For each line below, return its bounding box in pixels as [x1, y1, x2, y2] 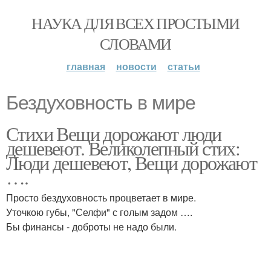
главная [66, 59, 105, 73]
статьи [167, 59, 200, 73]
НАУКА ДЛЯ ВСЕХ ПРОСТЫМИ [31, 13, 240, 33]
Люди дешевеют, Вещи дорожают [6, 149, 257, 175]
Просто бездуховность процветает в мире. [6, 191, 196, 204]
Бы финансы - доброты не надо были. [6, 220, 177, 233]
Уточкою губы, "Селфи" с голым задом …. [6, 205, 192, 219]
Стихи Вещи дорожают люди [6, 120, 221, 146]
